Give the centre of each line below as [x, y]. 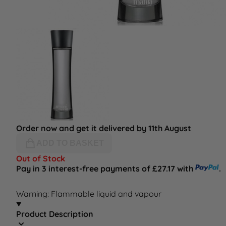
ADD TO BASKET [70, 143]
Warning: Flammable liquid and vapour [89, 194]
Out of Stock [41, 159]
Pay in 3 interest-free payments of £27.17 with [106, 169]
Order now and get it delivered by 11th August [104, 128]
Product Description [55, 214]
